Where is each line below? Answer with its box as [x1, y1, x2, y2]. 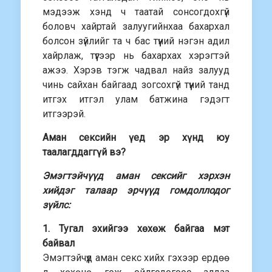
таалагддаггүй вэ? [42, 146, 126, 158]
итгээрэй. [42, 108, 86, 120]
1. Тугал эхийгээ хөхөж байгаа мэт [42, 223, 229, 234]
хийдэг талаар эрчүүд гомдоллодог [42, 185, 229, 196]
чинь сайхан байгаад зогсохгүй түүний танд [42, 79, 229, 90]
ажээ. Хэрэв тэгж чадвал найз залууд [42, 64, 229, 76]
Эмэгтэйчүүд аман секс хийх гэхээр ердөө [42, 252, 229, 263]
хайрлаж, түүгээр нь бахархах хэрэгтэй [42, 50, 229, 61]
